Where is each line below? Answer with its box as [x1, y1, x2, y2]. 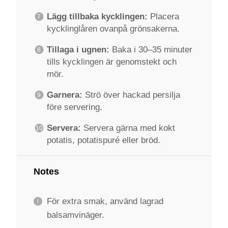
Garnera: [46, 90, 82, 100]
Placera [147, 12, 179, 22]
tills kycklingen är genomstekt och [46, 57, 177, 67]
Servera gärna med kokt [80, 123, 175, 133]
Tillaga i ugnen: [46, 45, 109, 55]
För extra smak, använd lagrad [46, 196, 163, 206]
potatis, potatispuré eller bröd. [46, 135, 160, 146]
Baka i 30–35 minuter [109, 45, 192, 55]
